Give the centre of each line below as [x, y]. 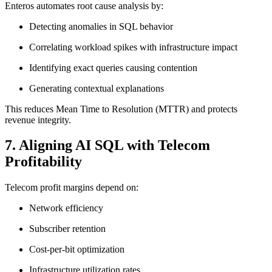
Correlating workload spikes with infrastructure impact [133, 47]
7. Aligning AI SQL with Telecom [107, 145]
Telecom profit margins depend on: [72, 188]
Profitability [43, 162]
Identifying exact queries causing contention [113, 67]
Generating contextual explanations [97, 88]
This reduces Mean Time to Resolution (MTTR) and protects [121, 109]
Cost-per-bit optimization [77, 250]
